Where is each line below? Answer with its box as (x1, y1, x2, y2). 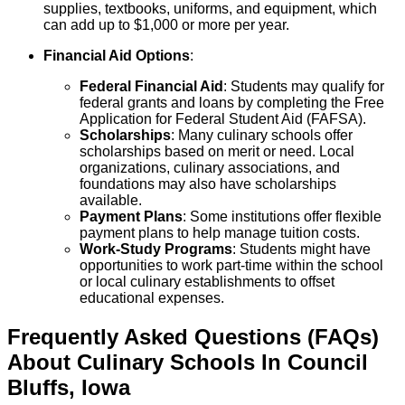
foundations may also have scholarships (80, 176, 336, 193)
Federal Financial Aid (80, 79, 223, 95)
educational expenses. (80, 290, 224, 306)
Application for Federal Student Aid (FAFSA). (80, 111, 366, 127)
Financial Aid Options (43, 48, 190, 64)
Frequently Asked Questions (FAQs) (7, 325, 379, 349)
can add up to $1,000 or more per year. (43, 17, 289, 33)
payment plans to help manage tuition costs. (80, 225, 360, 241)
